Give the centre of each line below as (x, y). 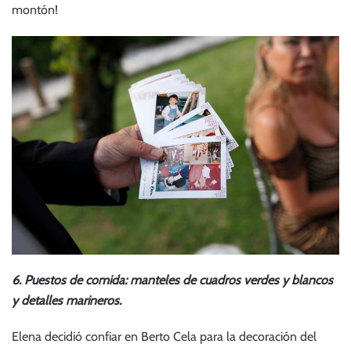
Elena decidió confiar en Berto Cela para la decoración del (164, 336)
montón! (35, 10)
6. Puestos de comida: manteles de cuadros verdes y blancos (172, 280)
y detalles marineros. (67, 300)
